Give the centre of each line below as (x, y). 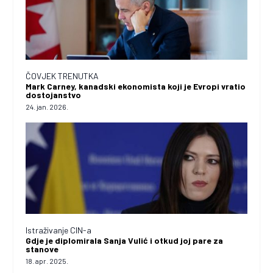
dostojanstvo (54, 95)
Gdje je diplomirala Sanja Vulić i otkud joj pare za (125, 241)
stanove (42, 249)
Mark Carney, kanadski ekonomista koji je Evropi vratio (136, 87)
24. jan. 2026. (47, 107)
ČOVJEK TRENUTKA (62, 76)
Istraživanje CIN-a (59, 230)
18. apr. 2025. (47, 261)
